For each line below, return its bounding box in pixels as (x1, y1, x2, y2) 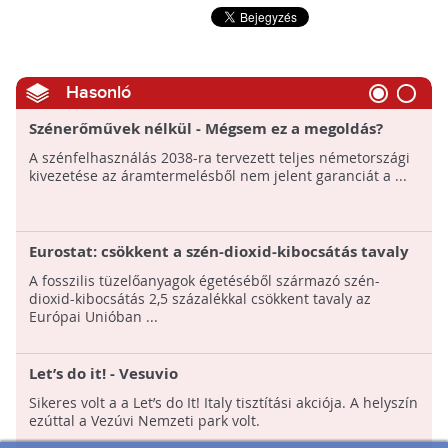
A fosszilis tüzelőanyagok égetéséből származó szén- (28, 271, 380, 291)
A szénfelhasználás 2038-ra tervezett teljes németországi (28, 148, 410, 168)
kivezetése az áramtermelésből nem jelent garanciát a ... (28, 166, 407, 186)
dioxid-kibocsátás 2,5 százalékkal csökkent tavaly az (28, 289, 371, 309)
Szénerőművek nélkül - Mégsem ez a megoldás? (28, 118, 383, 140)
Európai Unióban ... (28, 307, 158, 327)
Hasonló (65, 82, 131, 104)
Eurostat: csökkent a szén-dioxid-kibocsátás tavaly (28, 241, 409, 263)
